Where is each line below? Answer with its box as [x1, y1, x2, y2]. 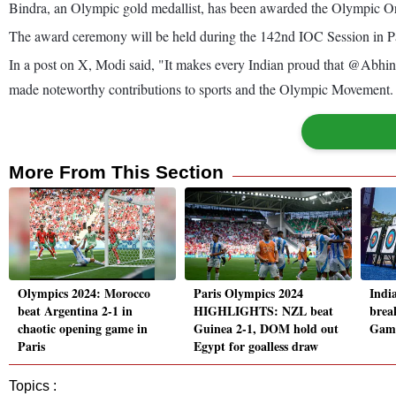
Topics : [9, 378, 57, 394]
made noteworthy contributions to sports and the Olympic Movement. [9, 79, 393, 98]
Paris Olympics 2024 [194, 284, 303, 303]
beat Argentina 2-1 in [18, 301, 133, 321]
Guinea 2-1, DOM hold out [194, 319, 339, 339]
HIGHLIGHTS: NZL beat [194, 301, 333, 321]
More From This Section [9, 161, 224, 182]
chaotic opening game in [18, 319, 148, 339]
